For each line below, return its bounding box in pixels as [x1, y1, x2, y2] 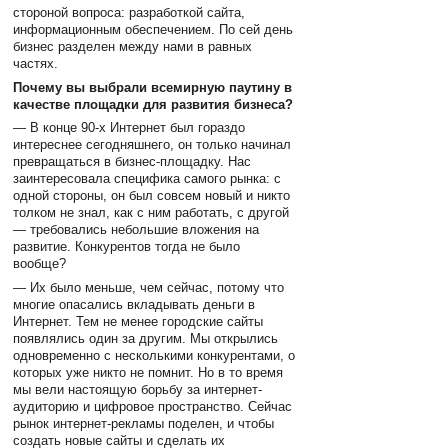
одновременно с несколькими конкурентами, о [13, 347, 296, 363]
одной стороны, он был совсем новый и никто [13, 188, 291, 204]
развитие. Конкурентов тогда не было [13, 239, 241, 255]
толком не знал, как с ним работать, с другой [13, 205, 290, 221]
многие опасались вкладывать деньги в [13, 296, 256, 312]
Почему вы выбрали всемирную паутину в [13, 79, 293, 95]
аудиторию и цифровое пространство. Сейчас [13, 398, 293, 414]
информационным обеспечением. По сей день [13, 22, 294, 38]
